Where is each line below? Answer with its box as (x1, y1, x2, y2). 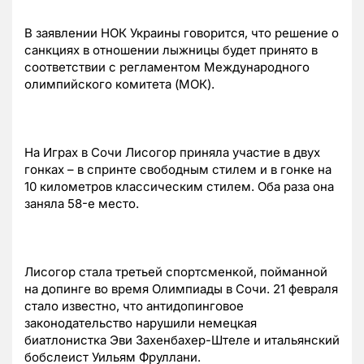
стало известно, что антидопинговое (24, 297, 244, 314)
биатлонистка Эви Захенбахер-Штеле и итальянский (24, 331, 340, 348)
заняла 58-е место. (24, 195, 139, 211)
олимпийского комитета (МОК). (24, 76, 214, 92)
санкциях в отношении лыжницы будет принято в (24, 41, 318, 58)
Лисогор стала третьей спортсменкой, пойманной (24, 263, 327, 279)
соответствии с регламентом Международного (24, 58, 310, 75)
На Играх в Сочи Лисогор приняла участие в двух (24, 144, 320, 160)
